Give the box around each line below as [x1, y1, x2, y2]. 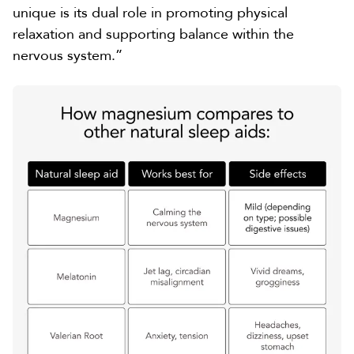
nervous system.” [13, 45, 122, 66]
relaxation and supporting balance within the [13, 24, 294, 44]
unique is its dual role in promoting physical [13, 2, 288, 23]
